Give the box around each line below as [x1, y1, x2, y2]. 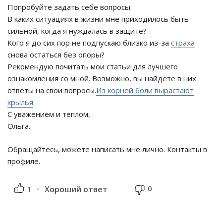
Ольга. [7, 121, 30, 131]
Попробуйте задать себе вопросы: [7, 2, 132, 12]
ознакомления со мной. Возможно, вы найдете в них [7, 73, 196, 84]
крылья [7, 97, 33, 108]
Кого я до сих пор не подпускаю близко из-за [7, 38, 171, 48]
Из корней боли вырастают [96, 85, 194, 96]
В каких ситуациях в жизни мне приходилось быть [7, 14, 189, 24]
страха [171, 38, 195, 48]
